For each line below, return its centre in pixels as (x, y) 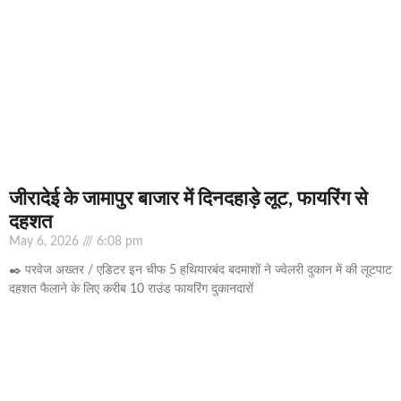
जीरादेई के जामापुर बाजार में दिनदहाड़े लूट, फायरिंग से (188, 199)
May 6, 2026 (46, 242)
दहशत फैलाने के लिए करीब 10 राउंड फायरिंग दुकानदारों (131, 290)
